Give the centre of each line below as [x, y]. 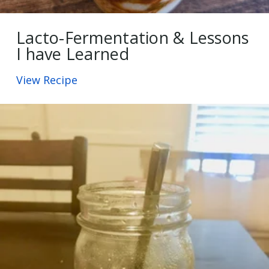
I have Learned [73, 54]
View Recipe [47, 80]
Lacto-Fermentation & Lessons [133, 38]
